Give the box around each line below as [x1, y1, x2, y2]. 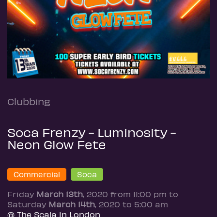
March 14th [48, 199, 95, 209]
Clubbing [7, 95, 50, 107]
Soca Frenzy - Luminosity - [7, 124, 176, 139]
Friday [7, 189, 36, 199]
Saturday [7, 199, 48, 209]
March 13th [36, 189, 83, 199]
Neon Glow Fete [7, 137, 106, 152]
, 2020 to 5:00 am [95, 199, 168, 209]
